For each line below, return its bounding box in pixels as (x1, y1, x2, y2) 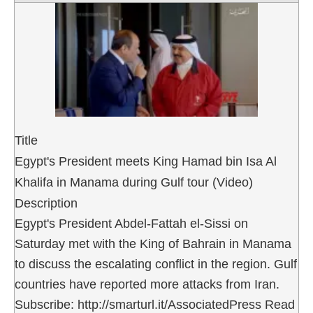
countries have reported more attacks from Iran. (15, 277, 279, 291)
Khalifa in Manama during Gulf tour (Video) (15, 175, 253, 189)
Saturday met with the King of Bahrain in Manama (15, 236, 291, 251)
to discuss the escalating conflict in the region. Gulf (15, 256, 297, 271)
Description (15, 196, 78, 210)
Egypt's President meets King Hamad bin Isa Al (15, 154, 277, 168)
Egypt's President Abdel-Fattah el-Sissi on (15, 216, 248, 231)
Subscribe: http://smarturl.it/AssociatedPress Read (15, 297, 295, 312)
